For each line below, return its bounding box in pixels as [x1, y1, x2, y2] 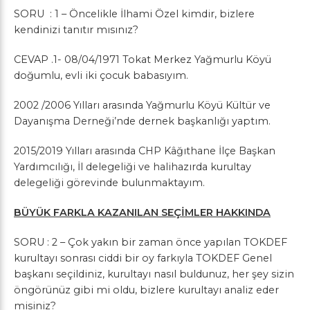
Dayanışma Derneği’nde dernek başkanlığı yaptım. [14, 115, 271, 127]
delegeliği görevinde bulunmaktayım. [14, 176, 205, 189]
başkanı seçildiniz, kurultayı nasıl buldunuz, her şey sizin [14, 268, 294, 280]
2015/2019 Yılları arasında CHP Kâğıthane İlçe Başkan [14, 145, 275, 157]
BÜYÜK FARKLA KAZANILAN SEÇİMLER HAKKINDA [14, 206, 271, 219]
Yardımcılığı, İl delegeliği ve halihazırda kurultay [14, 161, 251, 173]
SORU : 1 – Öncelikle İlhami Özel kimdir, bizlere [14, 8, 255, 20]
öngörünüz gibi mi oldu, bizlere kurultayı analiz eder [14, 284, 279, 296]
